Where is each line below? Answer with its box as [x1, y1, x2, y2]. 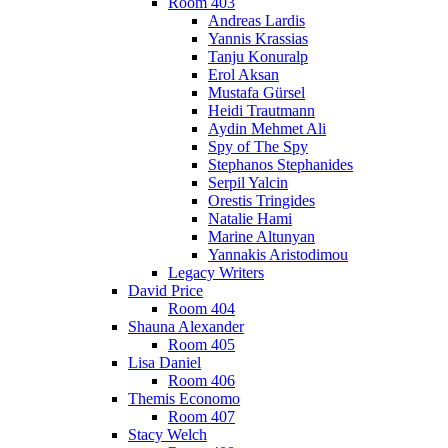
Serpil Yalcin [208, 174, 288, 191]
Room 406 [168, 372, 235, 389]
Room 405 [168, 336, 235, 353]
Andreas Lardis [208, 12, 305, 29]
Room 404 [168, 300, 235, 317]
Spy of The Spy [208, 138, 308, 155]
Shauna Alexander [128, 318, 244, 335]
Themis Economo [128, 390, 240, 407]
